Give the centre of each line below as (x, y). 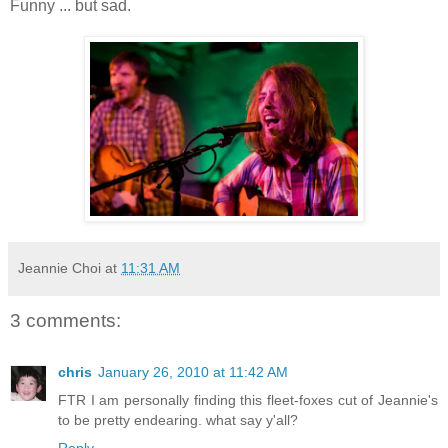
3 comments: (65, 321)
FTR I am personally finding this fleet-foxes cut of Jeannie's (248, 400)
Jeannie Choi (59, 268)
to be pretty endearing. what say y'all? (178, 420)
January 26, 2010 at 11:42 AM (193, 372)
